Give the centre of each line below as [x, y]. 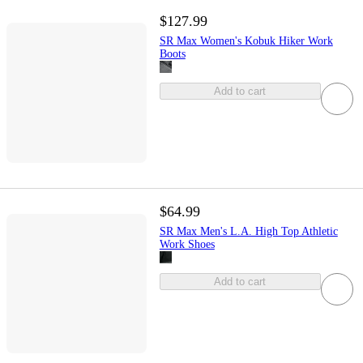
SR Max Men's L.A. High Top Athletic [248, 231]
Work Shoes [187, 244]
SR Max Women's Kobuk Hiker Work [246, 41]
